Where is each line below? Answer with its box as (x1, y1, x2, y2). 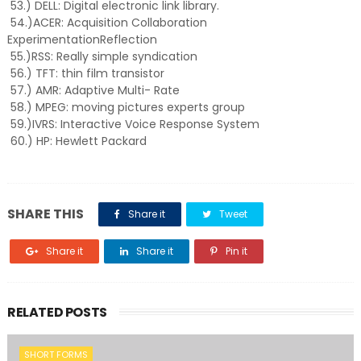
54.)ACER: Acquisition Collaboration (6, 15, 207, 31)
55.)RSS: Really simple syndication (6, 48, 197, 64)
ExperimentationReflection (6, 31, 157, 48)
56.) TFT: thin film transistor (6, 65, 164, 81)
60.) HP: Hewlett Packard (6, 133, 147, 149)
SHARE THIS (6, 205, 84, 223)
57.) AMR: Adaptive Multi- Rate (6, 82, 180, 98)
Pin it (222, 244, 247, 258)
